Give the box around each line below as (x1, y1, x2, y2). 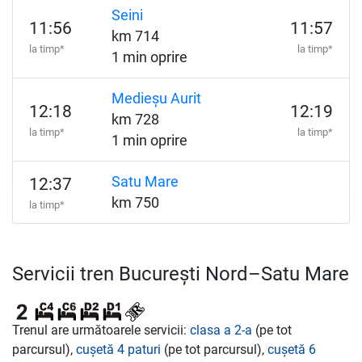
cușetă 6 (267, 342, 316, 357)
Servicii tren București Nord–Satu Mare (12, 263, 349, 285)
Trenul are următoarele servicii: (12, 322, 190, 338)
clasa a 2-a (190, 322, 252, 338)
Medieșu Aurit (111, 90, 201, 107)
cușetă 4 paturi (76, 342, 161, 357)
